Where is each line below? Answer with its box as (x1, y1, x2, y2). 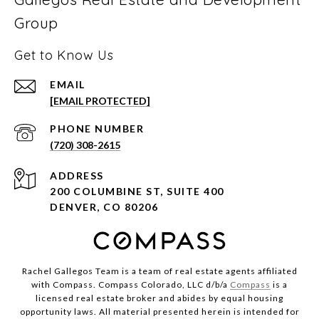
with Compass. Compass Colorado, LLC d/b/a (31, 278, 230, 290)
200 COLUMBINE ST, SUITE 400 (50, 184, 224, 197)
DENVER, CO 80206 (50, 200, 158, 213)
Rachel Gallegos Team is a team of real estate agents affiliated (21, 265, 298, 276)
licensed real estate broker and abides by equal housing (36, 292, 283, 303)
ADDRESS (50, 169, 104, 182)
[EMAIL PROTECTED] (50, 94, 150, 107)
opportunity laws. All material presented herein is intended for (19, 305, 300, 317)
